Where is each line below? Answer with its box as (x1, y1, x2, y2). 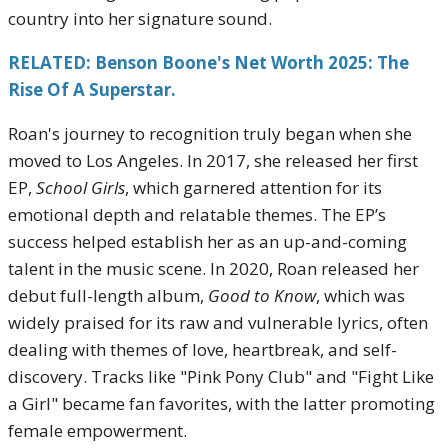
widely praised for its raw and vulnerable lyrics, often (8, 311, 428, 334)
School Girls (36, 176, 125, 199)
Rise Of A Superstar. (8, 78, 176, 101)
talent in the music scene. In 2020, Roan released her (8, 257, 419, 280)
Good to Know (208, 284, 316, 307)
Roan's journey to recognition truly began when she (8, 122, 412, 145)
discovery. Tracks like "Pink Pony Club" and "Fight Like (8, 365, 434, 388)
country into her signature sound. (8, 7, 272, 30)
